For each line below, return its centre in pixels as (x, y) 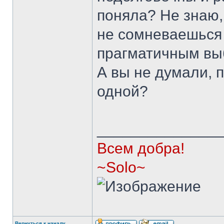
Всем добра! (141, 148)
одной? (122, 91)
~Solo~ (121, 167)
